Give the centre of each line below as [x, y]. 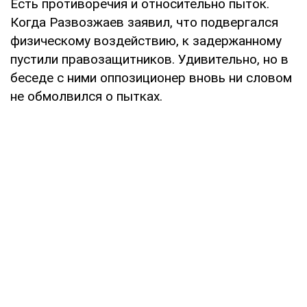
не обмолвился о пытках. [86, 96]
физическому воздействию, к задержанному [146, 40]
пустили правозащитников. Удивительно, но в [149, 59]
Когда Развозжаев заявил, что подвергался [144, 22]
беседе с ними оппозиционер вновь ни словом [151, 77]
